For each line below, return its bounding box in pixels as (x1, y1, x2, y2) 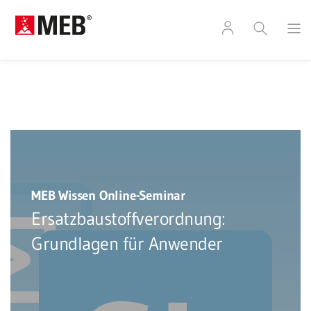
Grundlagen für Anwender (31, 233, 223, 255)
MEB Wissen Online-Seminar (31, 187, 185, 203)
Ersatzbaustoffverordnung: (31, 208, 226, 230)
